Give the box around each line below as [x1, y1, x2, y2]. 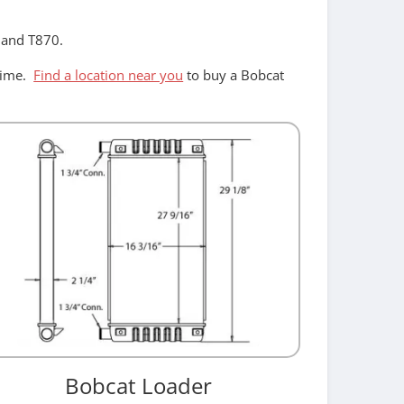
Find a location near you [33, 66, 184, 85]
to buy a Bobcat [183, 66, 285, 85]
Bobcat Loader [65, 371, 213, 401]
